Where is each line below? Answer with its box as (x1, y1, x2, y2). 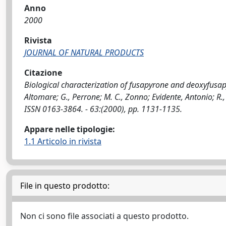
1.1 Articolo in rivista (24, 136, 101, 147)
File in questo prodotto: (20, 180, 109, 191)
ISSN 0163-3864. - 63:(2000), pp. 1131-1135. (24, 103, 182, 115)
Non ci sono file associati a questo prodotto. (20, 210, 189, 221)
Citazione (24, 67, 62, 78)
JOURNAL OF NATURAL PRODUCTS (24, 47, 144, 58)
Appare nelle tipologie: (24, 124, 115, 135)
